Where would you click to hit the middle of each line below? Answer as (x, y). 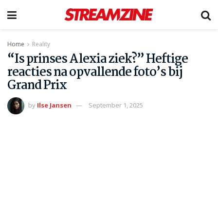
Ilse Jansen (54, 105)
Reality (41, 44)
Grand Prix (37, 86)
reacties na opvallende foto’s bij (95, 73)
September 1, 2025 (116, 105)
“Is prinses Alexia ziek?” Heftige (98, 59)
